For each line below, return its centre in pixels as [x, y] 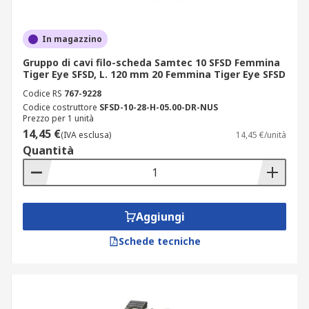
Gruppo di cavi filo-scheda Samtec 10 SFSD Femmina [151, 62]
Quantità [48, 150]
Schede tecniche [159, 241]
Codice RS [42, 93]
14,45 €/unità [261, 135]
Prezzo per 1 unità [58, 118]
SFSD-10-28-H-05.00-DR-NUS [159, 107]
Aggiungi [160, 217]
